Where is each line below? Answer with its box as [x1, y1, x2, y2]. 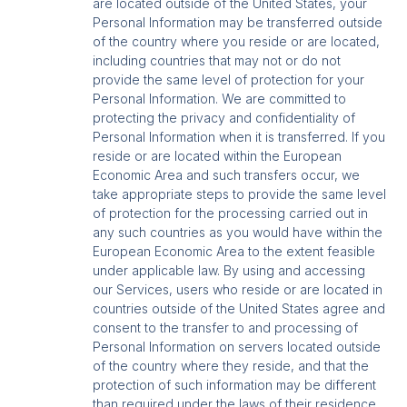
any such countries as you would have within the [93, 223, 383, 240]
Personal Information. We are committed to [93, 90, 347, 106]
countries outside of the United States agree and [93, 300, 386, 316]
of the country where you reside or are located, [93, 33, 381, 49]
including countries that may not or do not [93, 52, 342, 68]
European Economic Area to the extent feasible [93, 243, 376, 259]
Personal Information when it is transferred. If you [93, 128, 386, 144]
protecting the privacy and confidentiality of [93, 109, 356, 125]
